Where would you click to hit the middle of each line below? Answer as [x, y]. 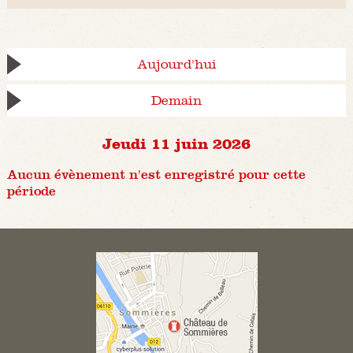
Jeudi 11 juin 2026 [176, 143]
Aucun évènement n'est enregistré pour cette [156, 175]
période [31, 191]
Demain [176, 101]
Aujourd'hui [176, 65]
